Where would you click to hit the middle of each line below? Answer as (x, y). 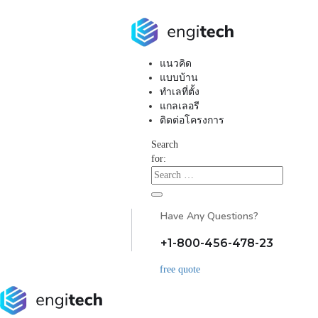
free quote (180, 270)
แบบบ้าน (179, 78)
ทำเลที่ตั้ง (180, 92)
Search (165, 145)
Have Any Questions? (209, 216)
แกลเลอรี (180, 106)
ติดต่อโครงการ (192, 121)
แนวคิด (176, 64)
